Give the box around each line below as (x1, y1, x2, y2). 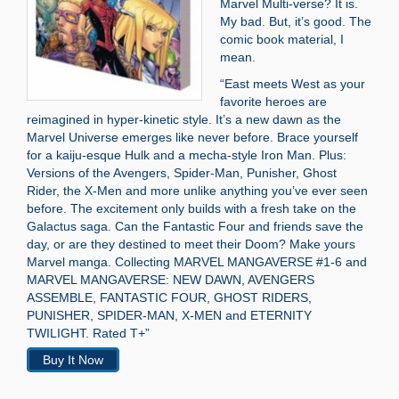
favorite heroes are (220, 94, 327, 109)
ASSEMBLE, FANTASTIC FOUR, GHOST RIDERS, (27, 289, 312, 305)
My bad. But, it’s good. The (220, 13, 371, 28)
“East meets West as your (220, 76, 365, 91)
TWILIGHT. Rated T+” (27, 325, 150, 340)
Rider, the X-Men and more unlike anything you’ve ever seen (27, 183, 368, 198)
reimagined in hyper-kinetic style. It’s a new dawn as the (27, 111, 341, 126)
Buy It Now (43, 352, 103, 367)
